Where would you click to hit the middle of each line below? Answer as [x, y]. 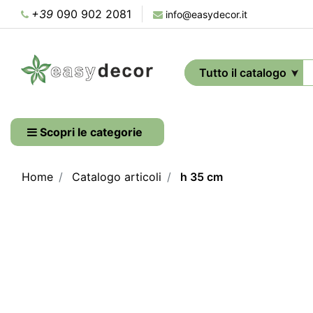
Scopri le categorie [91, 132]
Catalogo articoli [117, 177]
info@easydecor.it [206, 14]
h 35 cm [202, 177]
